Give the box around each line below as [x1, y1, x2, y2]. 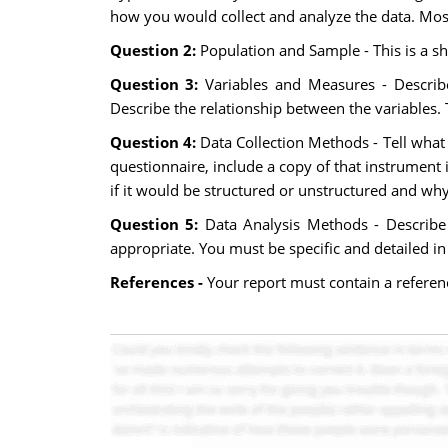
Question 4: [109, 132, 200, 152]
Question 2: [109, 40, 200, 60]
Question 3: [109, 74, 206, 94]
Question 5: [109, 214, 205, 234]
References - [109, 272, 203, 292]
